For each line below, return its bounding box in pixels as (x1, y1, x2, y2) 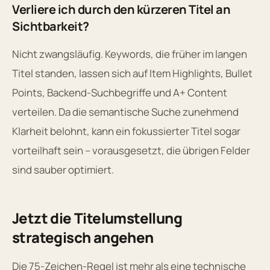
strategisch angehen (12, 227, 154, 247)
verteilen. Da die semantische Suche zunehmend (12, 104, 239, 119)
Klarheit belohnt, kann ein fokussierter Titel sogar (12, 124, 240, 138)
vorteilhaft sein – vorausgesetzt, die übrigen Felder (12, 143, 250, 157)
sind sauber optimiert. (12, 162, 114, 177)
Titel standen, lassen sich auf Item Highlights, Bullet (12, 66, 253, 80)
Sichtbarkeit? (12, 17, 89, 34)
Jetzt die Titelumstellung (12, 207, 182, 228)
